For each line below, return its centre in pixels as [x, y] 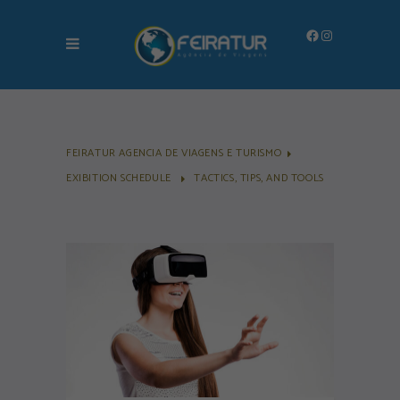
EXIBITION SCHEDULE [119, 179]
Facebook [333, 34]
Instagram [350, 34]
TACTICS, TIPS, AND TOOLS [259, 179]
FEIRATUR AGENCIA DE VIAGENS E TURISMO [174, 154]
